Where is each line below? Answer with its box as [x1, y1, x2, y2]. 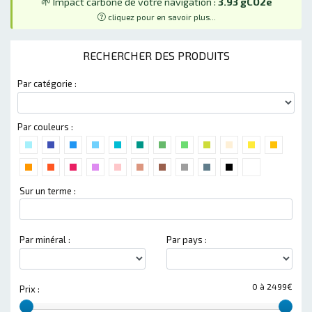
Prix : [19, 283, 40, 295]
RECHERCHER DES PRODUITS [82, 48, 230, 62]
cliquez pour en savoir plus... [106, 11, 216, 22]
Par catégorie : [17, 77, 77, 89]
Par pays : [166, 234, 207, 246]
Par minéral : [19, 234, 70, 246]
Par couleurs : [17, 120, 73, 132]
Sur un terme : [19, 185, 76, 196]
